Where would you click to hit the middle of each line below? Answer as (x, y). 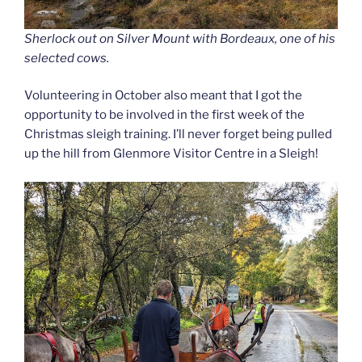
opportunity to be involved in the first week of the (164, 115)
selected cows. (67, 58)
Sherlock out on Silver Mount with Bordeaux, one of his (180, 38)
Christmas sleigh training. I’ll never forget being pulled (178, 135)
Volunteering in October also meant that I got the (163, 96)
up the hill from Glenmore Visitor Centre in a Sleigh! (171, 154)
